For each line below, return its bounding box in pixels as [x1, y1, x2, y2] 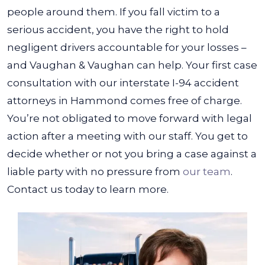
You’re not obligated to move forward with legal [7, 112, 252, 124]
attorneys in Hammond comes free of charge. [7, 95, 242, 106]
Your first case [186, 59, 257, 71]
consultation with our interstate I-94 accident [7, 77, 239, 89]
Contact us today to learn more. [7, 183, 169, 195]
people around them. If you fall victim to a [7, 6, 220, 18]
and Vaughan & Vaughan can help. [7, 59, 183, 71]
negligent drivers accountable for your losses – [7, 41, 247, 53]
